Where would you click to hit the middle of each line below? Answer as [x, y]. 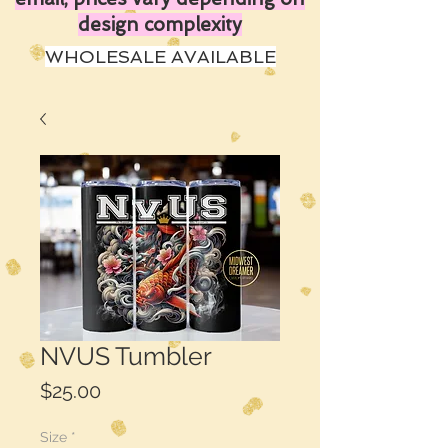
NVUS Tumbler [126, 356]
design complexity [160, 25]
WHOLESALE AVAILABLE [160, 57]
